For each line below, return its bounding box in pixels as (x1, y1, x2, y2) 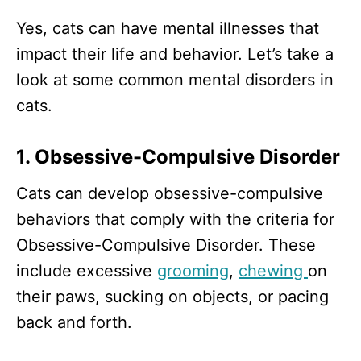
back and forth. (16, 312, 132, 332)
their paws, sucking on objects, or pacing (16, 286, 329, 306)
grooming (157, 260, 229, 280)
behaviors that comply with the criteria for (16, 209, 334, 229)
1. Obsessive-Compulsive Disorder (16, 144, 340, 168)
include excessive (16, 260, 157, 280)
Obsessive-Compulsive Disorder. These (16, 234, 316, 255)
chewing (239, 260, 308, 280)
